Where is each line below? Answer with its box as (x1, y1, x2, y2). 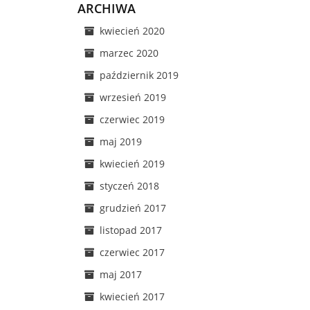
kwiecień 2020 (100, 24, 165, 37)
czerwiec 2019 (100, 113, 165, 126)
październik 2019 (100, 69, 179, 82)
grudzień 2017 (100, 201, 166, 215)
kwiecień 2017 (100, 290, 165, 303)
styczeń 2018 (100, 179, 159, 192)
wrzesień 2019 (100, 91, 166, 104)
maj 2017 (100, 268, 142, 281)
